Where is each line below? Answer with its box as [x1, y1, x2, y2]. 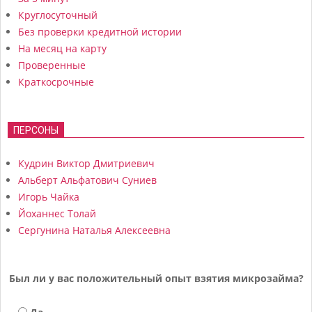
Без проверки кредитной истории [18, 25, 182, 39]
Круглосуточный [18, 8, 97, 22]
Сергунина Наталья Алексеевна [18, 224, 171, 237]
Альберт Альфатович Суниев [18, 173, 157, 187]
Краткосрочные [18, 75, 94, 89]
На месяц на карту [18, 42, 107, 56]
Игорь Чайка [18, 190, 79, 204]
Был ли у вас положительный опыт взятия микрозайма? [8, 272, 304, 286]
